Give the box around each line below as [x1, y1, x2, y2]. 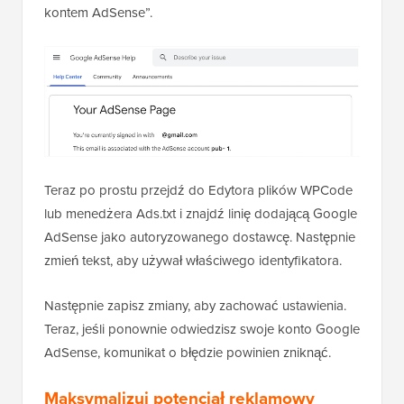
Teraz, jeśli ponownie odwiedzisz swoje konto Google [44, 319, 360, 340]
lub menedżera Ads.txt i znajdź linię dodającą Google [44, 204, 357, 225]
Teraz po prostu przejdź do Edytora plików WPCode [44, 180, 353, 201]
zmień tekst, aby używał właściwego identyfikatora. [44, 251, 342, 271]
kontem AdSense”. [44, 3, 152, 23]
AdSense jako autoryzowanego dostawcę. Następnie [44, 227, 355, 248]
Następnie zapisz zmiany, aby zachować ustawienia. [44, 296, 346, 317]
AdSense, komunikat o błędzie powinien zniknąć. [44, 343, 331, 363]
